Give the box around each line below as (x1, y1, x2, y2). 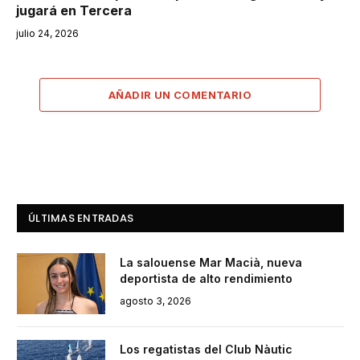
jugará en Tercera (16, 2, 132, 18)
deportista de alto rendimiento (120, 271, 292, 285)
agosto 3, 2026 (120, 294, 191, 307)
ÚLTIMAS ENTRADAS (28, 210, 134, 226)
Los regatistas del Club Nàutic (120, 342, 292, 356)
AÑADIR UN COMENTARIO (108, 88, 252, 101)
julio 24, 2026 (16, 27, 79, 39)
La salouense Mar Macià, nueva (120, 255, 302, 269)
